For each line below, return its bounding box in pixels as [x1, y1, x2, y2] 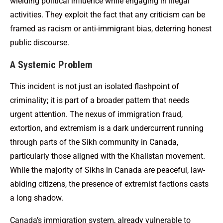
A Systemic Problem [10, 58, 93, 71]
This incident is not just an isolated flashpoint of [10, 81, 179, 91]
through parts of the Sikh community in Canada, [10, 137, 178, 147]
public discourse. [10, 37, 69, 47]
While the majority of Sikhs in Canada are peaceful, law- [10, 165, 205, 175]
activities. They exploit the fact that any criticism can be [10, 9, 205, 19]
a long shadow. [10, 193, 63, 203]
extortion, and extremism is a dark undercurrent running [10, 123, 204, 133]
